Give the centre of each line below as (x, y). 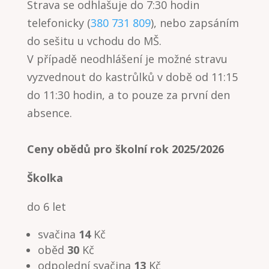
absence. (49, 113)
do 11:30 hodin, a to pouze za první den (128, 95)
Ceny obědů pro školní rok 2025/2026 (125, 149)
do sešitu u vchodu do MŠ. (94, 41)
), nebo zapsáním (195, 23)
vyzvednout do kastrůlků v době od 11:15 (132, 77)
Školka (45, 177)
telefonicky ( (59, 23)
